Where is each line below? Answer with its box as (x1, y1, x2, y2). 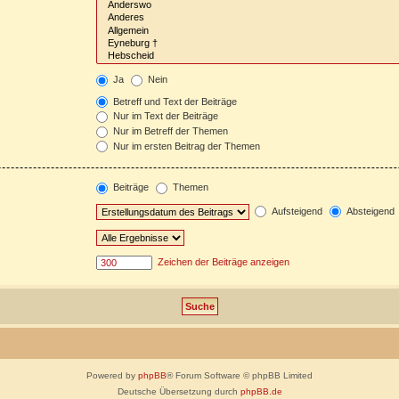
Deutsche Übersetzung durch (117, 386, 240, 396)
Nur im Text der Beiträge (110, 110, 218, 122)
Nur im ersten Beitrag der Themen (110, 140, 260, 151)
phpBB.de (240, 386, 282, 396)
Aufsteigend (268, 205, 322, 216)
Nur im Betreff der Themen (110, 126, 228, 137)
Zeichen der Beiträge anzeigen (154, 256, 289, 267)
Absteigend (343, 205, 395, 216)
